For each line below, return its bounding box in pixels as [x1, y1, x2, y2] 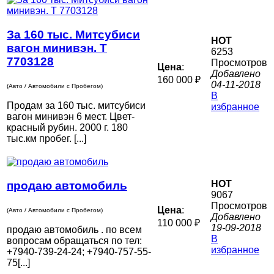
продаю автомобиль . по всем [7, 224, 142, 235]
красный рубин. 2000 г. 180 [7, 122, 128, 133]
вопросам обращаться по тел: [7, 235, 142, 246]
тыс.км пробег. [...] [7, 133, 86, 144]
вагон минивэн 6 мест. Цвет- [7, 111, 135, 122]
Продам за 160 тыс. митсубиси [7, 100, 146, 111]
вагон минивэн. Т [7, 41, 107, 54]
